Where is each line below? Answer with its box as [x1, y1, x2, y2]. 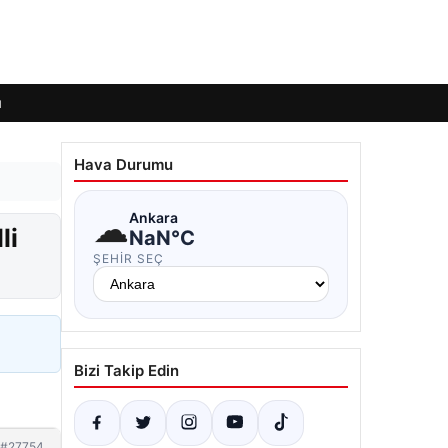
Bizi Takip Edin [74, 361, 179, 380]
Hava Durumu [74, 155, 173, 174]
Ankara [129, 208, 178, 226]
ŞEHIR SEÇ [93, 251, 164, 266]
